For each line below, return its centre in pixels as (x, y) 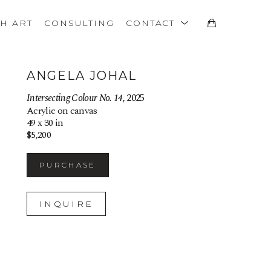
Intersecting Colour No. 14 (75, 98)
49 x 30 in (45, 123)
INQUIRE (67, 204)
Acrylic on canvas (62, 111)
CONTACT (152, 23)
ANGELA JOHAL (82, 76)
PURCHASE (68, 165)
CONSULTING (79, 23)
